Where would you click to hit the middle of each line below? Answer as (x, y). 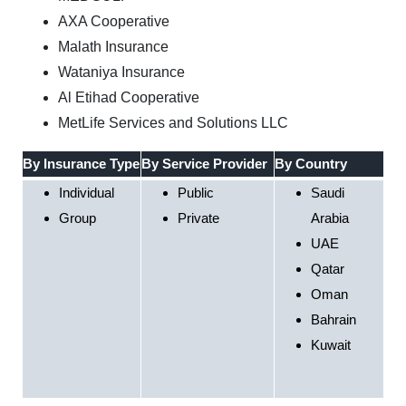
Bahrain (333, 319)
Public (196, 192)
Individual (87, 192)
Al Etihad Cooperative (129, 97)
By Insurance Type (81, 163)
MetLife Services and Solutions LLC (173, 122)
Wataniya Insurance (121, 72)
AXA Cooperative (114, 21)
